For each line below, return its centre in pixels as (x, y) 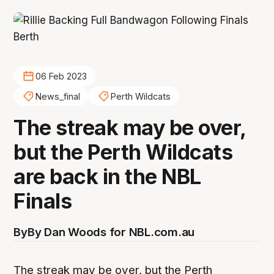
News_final (57, 96)
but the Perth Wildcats (123, 152)
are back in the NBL (107, 177)
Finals (43, 201)
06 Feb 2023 (61, 76)
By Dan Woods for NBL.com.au (111, 232)
